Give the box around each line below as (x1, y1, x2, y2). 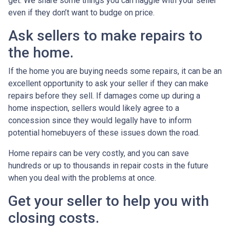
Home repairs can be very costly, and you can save (8, 148, 189, 158)
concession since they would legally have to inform (8, 116, 191, 125)
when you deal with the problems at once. (8, 173, 156, 183)
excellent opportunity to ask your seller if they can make (8, 79, 208, 88)
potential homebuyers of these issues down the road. (8, 128, 200, 138)
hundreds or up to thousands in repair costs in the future (8, 161, 208, 170)
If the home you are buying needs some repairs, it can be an (8, 66, 222, 76)
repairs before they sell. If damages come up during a (8, 91, 200, 101)
